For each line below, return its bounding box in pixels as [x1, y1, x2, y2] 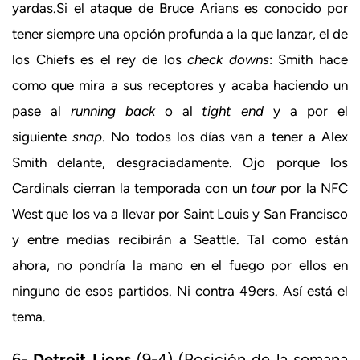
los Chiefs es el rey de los [12, 51, 188, 67]
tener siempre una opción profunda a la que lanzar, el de [12, 25, 348, 42]
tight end [202, 102, 264, 119]
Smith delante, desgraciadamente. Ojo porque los [12, 153, 348, 170]
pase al [12, 102, 71, 119]
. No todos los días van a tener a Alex [102, 128, 349, 145]
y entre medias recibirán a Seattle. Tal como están [12, 231, 348, 247]
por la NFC [276, 179, 348, 196]
